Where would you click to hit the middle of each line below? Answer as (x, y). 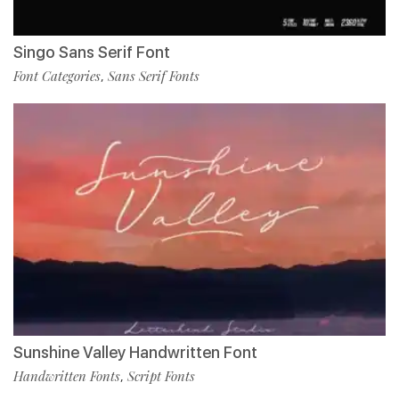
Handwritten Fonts (67, 376)
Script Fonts (161, 376)
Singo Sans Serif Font (92, 52)
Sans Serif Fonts (154, 75)
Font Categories (57, 75)
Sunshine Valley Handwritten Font (135, 353)
